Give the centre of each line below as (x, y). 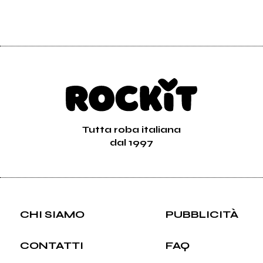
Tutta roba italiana (131, 129)
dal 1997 (131, 142)
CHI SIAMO (53, 214)
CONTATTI (52, 245)
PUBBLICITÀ (202, 214)
